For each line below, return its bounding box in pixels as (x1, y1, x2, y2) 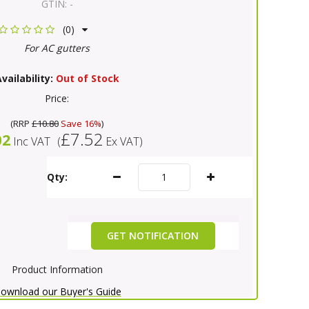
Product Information (11, 262, 103, 276)
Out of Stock (55, 71, 119, 85)
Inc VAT (13, 133, 50, 149)
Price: (45, 91, 69, 105)
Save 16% (59, 117, 101, 130)
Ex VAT (106, 133, 139, 149)
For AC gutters (24, 41, 90, 54)
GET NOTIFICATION (107, 228, 199, 242)
